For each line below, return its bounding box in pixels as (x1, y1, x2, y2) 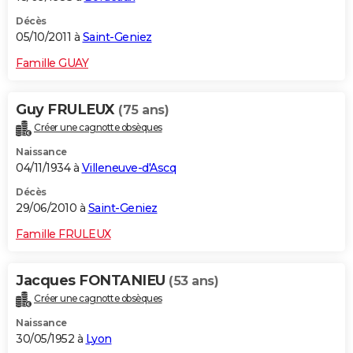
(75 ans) (118, 102, 169, 118)
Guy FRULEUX (16, 101, 118, 119)
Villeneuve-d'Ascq (81, 161, 176, 176)
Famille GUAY (16, 56, 88, 71)
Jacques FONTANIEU (16, 272, 169, 290)
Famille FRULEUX (16, 227, 111, 242)
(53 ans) (169, 273, 218, 289)
